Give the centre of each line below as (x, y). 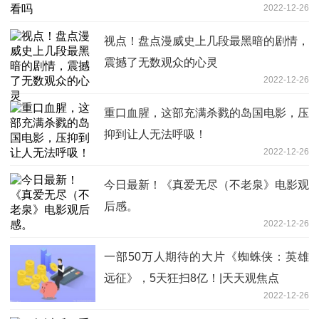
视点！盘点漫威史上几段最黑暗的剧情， (206, 41)
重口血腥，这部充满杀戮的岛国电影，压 (206, 113)
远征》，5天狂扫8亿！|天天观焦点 (192, 278)
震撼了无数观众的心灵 (161, 62)
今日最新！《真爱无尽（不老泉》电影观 (206, 184)
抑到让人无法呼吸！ (155, 134)
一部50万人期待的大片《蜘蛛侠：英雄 (206, 256)
